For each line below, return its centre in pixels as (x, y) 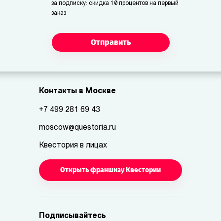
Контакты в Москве (77, 91)
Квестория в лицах (73, 146)
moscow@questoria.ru (77, 128)
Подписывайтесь (73, 216)
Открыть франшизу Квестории (110, 170)
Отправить (110, 42)
